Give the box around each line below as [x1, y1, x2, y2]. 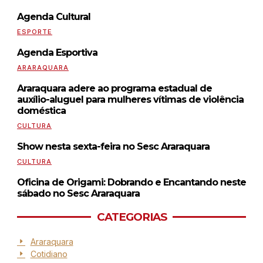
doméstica [17, 104, 66, 116]
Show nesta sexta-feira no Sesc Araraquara [17, 140, 210, 152]
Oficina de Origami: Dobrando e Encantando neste [17, 176, 246, 188]
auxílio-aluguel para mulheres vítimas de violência [17, 93, 244, 105]
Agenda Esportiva [17, 46, 97, 58]
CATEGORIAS [96, 210, 167, 224]
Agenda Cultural [17, 11, 90, 22]
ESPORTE [17, 27, 52, 36]
